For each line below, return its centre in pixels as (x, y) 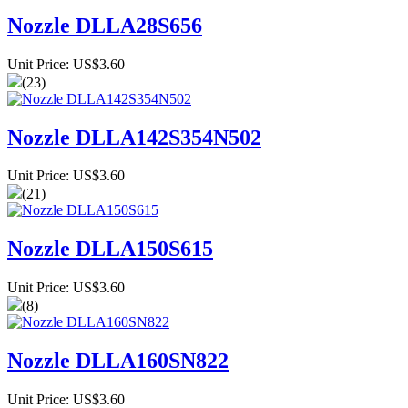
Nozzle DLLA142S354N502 (134, 137)
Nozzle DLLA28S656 (105, 25)
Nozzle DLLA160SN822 (118, 361)
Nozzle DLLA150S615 (110, 249)
